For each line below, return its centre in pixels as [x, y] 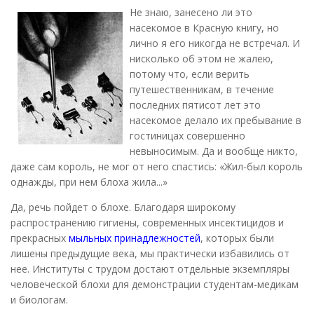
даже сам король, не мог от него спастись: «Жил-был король [157, 166]
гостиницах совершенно [187, 135]
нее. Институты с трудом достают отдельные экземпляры [150, 268]
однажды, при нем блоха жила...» [89, 182]
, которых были [237, 238]
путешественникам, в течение [202, 89]
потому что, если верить [190, 74]
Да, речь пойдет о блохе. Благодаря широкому [123, 207]
